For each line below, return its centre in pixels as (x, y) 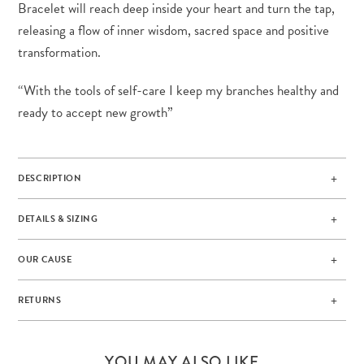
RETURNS (40, 301)
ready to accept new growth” (96, 113)
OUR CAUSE (45, 260)
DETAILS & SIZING (58, 219)
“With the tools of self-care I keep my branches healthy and (179, 91)
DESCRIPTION (50, 179)
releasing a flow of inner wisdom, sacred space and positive (174, 31)
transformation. (61, 53)
